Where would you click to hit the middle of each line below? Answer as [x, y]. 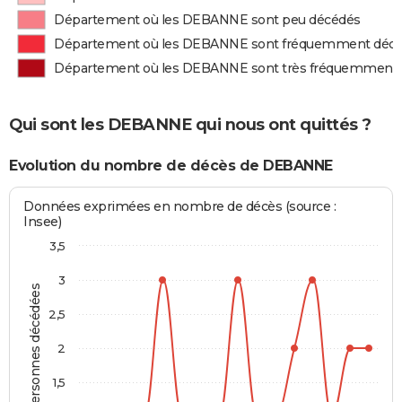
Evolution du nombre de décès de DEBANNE [171, 165]
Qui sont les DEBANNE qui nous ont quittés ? [190, 124]
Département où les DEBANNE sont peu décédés [207, 20]
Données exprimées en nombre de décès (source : [180, 207]
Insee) [43, 222]
